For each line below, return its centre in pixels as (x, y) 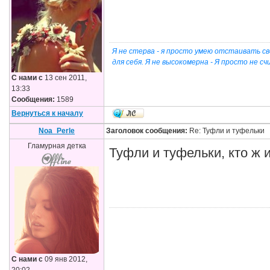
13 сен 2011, (65, 78)
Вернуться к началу (47, 113)
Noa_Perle (57, 131)
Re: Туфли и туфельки (226, 131)
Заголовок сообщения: (147, 131)
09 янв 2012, (65, 259)
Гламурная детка (57, 146)
